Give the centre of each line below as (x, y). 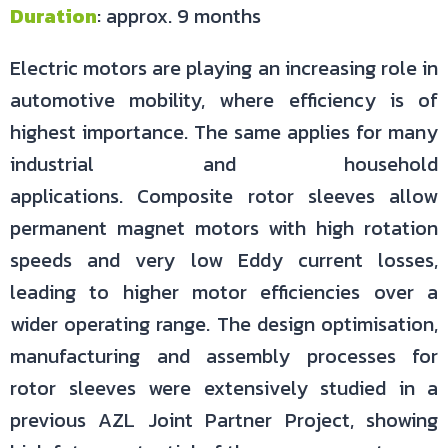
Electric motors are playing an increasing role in (224, 68)
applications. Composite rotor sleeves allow (224, 196)
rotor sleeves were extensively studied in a (224, 388)
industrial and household (224, 164)
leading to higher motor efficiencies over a (224, 292)
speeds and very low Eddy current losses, (224, 260)
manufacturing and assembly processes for (224, 356)
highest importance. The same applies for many (224, 132)
